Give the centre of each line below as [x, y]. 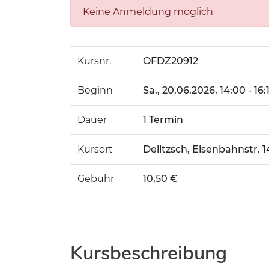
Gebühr [96, 179]
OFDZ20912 [171, 61]
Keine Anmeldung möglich [148, 12]
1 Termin [163, 120]
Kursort [95, 149]
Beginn [95, 90]
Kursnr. [94, 61]
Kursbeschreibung [149, 253]
